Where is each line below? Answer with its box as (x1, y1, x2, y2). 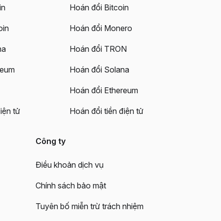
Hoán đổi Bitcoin (69, 2, 129, 13)
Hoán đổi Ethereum (69, 85, 138, 96)
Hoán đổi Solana (69, 65, 129, 75)
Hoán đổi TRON (69, 44, 127, 54)
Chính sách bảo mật (36, 181, 106, 191)
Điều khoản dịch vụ (36, 160, 104, 170)
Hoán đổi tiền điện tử (69, 106, 144, 116)
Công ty (36, 136, 66, 147)
